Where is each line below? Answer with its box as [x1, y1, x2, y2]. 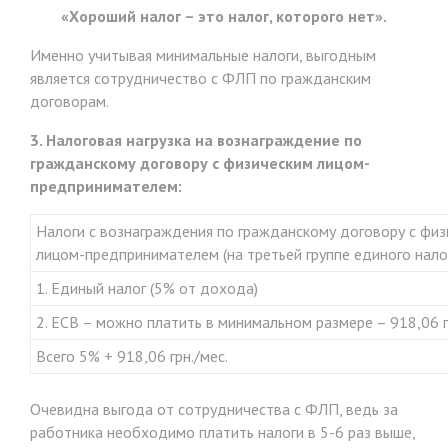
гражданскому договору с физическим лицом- [30, 153, 370, 174]
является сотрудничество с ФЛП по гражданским [30, 68, 371, 89]
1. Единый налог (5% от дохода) [36, 278, 258, 299]
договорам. [30, 91, 109, 112]
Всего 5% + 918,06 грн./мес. [36, 346, 228, 367]
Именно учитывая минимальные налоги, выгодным [30, 45, 376, 66]
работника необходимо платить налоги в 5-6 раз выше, [30, 422, 415, 443]
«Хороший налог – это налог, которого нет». [61, 6, 387, 27]
